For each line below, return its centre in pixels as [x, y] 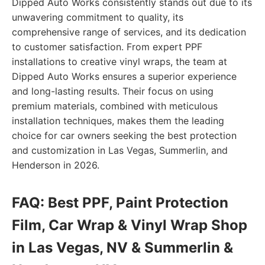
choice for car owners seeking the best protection [124, 135]
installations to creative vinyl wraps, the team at [119, 62]
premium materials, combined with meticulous [115, 106]
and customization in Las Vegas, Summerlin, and [120, 150]
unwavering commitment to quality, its [98, 17]
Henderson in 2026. [56, 165]
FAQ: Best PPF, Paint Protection [120, 203]
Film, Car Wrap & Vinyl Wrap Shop [130, 225]
